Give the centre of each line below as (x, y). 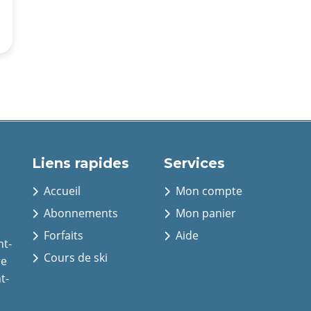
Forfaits (62, 235)
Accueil (61, 191)
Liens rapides (81, 163)
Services (194, 163)
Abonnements (79, 213)
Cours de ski (74, 258)
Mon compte (208, 191)
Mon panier (204, 213)
